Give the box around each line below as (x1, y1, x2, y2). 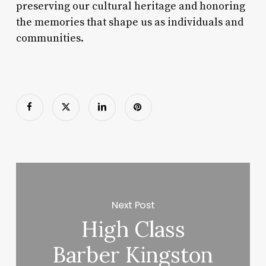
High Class (81, 216, 185, 243)
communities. (15, 31, 84, 45)
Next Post (112, 198, 155, 212)
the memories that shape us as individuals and (15, 15, 243, 29)
